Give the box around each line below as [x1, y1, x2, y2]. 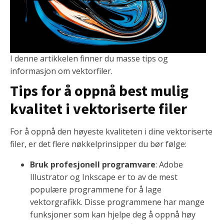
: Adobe [155, 159, 183, 170]
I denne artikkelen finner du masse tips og [10, 53, 168, 64]
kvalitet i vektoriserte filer [10, 99, 187, 118]
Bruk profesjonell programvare [30, 159, 155, 170]
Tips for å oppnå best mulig [10, 81, 188, 100]
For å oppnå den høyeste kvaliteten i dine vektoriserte [10, 126, 212, 137]
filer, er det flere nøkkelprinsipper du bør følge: [10, 138, 186, 150]
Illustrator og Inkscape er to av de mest [30, 171, 177, 183]
